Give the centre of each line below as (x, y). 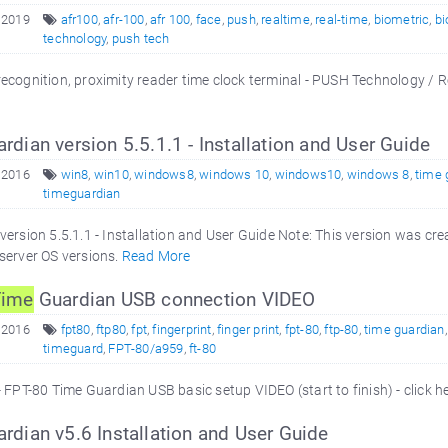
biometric (401, 19)
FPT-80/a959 (146, 348)
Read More (156, 256)
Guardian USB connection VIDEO (174, 299)
